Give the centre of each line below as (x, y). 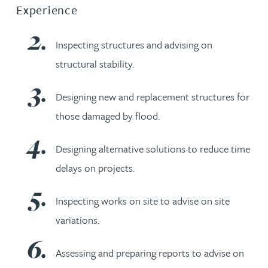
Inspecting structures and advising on (134, 44)
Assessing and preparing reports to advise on (150, 252)
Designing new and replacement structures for (153, 96)
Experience (47, 10)
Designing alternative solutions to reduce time (153, 148)
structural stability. (95, 63)
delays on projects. (95, 167)
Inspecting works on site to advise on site (143, 200)
